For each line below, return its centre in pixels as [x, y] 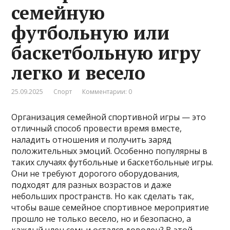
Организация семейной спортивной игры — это [109, 117]
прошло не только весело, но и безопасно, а [101, 218]
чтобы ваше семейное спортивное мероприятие [110, 207]
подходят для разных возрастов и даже [92, 185]
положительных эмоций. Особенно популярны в [110, 151]
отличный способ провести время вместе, [97, 128]
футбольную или [91, 32]
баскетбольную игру [106, 52]
